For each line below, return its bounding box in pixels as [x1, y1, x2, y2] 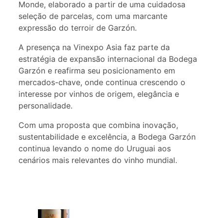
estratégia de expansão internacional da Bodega [18, 54, 197, 64]
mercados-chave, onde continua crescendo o [18, 77, 185, 88]
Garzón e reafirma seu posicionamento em [18, 66, 175, 76]
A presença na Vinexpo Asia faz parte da [18, 42, 170, 53]
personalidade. [18, 101, 73, 111]
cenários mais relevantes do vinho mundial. [18, 155, 177, 165]
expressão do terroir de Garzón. [18, 23, 137, 33]
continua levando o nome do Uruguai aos [18, 144, 171, 154]
